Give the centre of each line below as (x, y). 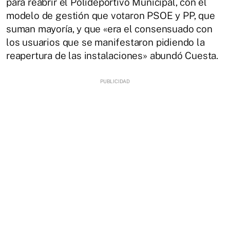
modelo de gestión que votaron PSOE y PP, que (111, 15)
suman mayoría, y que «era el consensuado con (109, 28)
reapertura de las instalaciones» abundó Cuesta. (112, 55)
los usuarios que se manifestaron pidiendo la (106, 42)
